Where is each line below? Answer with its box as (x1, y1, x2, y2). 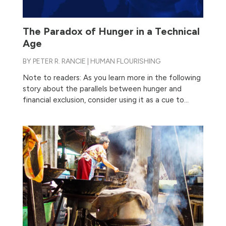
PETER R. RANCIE (32, 56, 86, 66)
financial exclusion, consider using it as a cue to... (22, 95, 189, 104)
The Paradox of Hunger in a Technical (22, 25, 200, 37)
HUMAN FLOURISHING (90, 56, 160, 66)
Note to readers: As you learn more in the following (22, 73, 201, 82)
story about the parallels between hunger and (22, 84, 182, 93)
